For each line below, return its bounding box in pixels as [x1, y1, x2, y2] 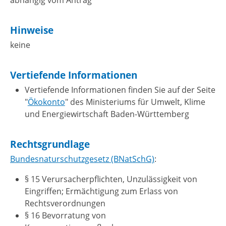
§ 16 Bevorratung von [24, 210, 106, 221]
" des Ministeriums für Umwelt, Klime [65, 96, 205, 108]
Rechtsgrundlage [10, 137, 90, 151]
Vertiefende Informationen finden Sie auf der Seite [24, 84, 215, 96]
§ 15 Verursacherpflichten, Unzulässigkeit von [24, 174, 197, 185]
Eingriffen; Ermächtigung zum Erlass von [24, 186, 178, 197]
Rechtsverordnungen [24, 198, 105, 209]
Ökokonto [27, 96, 65, 108]
